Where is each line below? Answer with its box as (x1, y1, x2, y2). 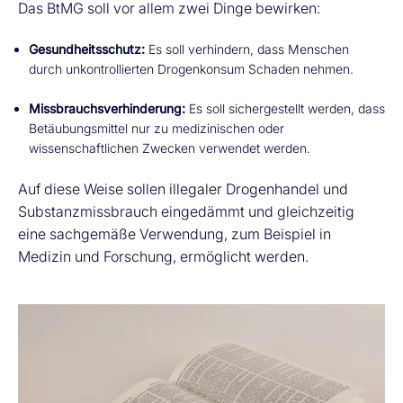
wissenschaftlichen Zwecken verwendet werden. (29, 140, 310, 156)
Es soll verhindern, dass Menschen (145, 41, 349, 57)
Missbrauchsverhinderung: (29, 101, 185, 116)
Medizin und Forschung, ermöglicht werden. (18, 247, 309, 265)
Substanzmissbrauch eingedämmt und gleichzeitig (18, 202, 354, 220)
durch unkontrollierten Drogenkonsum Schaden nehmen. (29, 61, 354, 76)
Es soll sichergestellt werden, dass (185, 101, 385, 116)
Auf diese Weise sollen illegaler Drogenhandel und (18, 180, 348, 198)
